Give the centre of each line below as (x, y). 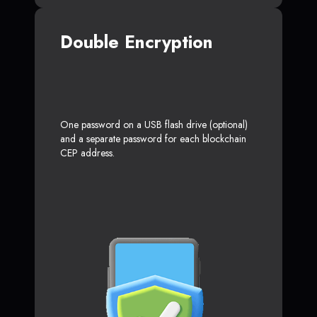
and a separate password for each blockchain (153, 138)
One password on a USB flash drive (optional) (154, 124)
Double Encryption (137, 41)
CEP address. (87, 152)
